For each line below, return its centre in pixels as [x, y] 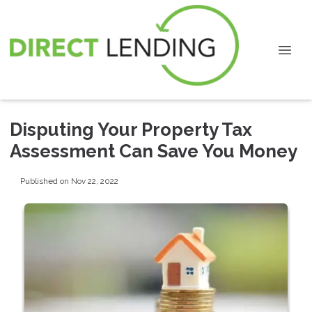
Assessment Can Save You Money [154, 151]
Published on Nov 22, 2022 [69, 181]
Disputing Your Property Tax [131, 130]
